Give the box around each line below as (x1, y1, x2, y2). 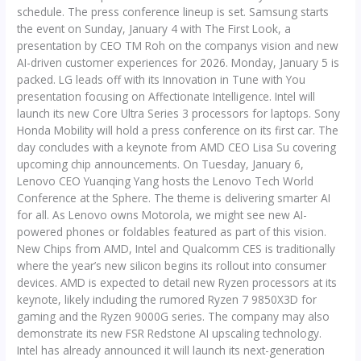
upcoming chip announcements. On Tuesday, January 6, (17, 156, 305, 172)
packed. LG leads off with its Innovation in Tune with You (17, 71, 306, 87)
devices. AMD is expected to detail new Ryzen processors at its (17, 274, 338, 290)
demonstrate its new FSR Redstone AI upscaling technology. (17, 325, 322, 341)
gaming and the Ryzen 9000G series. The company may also (17, 308, 330, 324)
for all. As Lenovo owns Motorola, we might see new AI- (17, 206, 308, 222)
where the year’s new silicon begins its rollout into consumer (17, 257, 327, 273)
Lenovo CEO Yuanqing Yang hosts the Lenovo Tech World (17, 172, 314, 189)
